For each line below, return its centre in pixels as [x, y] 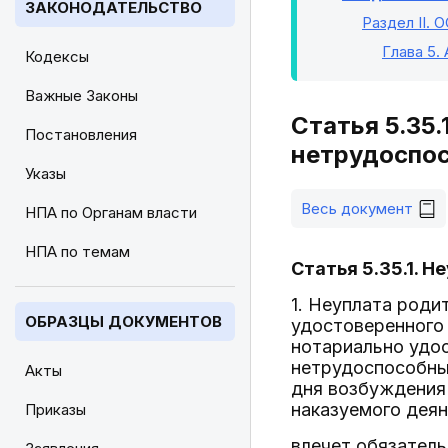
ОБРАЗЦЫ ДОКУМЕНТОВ [123, 321]
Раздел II [394, 22]
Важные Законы [81, 95]
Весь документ [357, 208]
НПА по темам [77, 251]
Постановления [81, 134]
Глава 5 [409, 51]
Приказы [55, 409]
